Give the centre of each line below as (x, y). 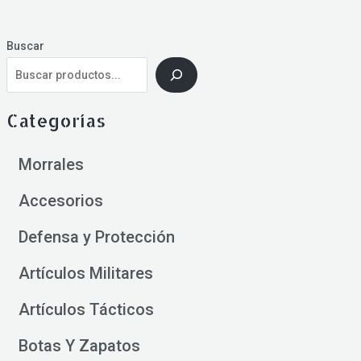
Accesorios (60, 200)
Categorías (56, 120)
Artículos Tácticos (86, 309)
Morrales (51, 164)
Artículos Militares (85, 273)
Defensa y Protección (96, 237)
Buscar (25, 46)
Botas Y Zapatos (79, 345)
